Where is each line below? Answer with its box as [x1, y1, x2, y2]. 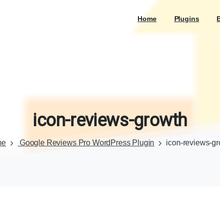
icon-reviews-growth [32, 110, 188, 131]
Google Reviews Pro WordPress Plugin [19, 138, 155, 147]
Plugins [174, 15, 199, 23]
